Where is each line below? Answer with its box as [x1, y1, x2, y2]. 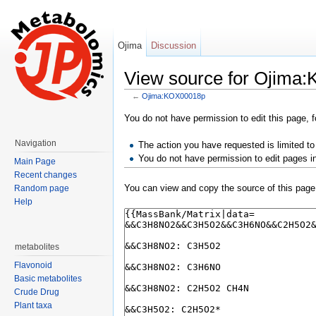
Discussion [151, 40, 197, 51]
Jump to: [124, 99, 163, 110]
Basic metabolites [14, 274, 82, 284]
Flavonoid [14, 260, 52, 270]
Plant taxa [14, 300, 52, 310]
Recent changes [14, 170, 77, 180]
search [210, 99, 238, 110]
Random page [14, 183, 69, 193]
